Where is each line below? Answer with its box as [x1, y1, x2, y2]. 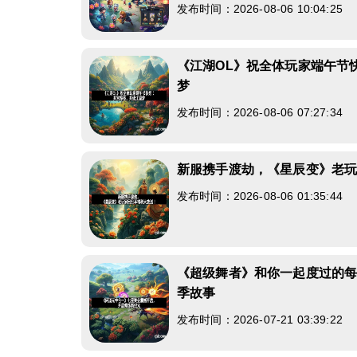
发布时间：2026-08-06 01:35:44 [177, 190, 343, 202]
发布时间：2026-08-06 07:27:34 [177, 106, 343, 119]
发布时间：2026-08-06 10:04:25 [177, 2, 343, 15]
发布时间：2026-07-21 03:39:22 [177, 313, 343, 326]
